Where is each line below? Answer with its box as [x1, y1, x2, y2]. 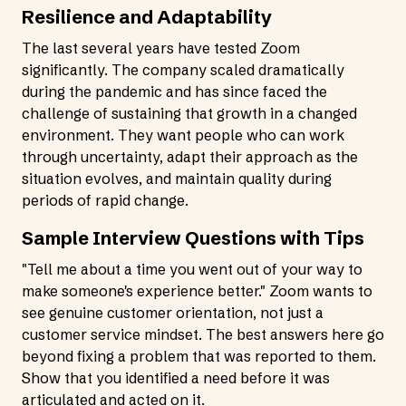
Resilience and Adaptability [22, 5, 272, 28]
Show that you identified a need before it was [22, 369, 330, 387]
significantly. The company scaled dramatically [22, 61, 344, 79]
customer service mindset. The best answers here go [22, 325, 384, 343]
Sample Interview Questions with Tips [22, 227, 364, 249]
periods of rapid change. [22, 191, 188, 209]
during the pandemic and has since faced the [22, 82, 327, 101]
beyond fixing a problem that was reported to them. [22, 347, 376, 365]
